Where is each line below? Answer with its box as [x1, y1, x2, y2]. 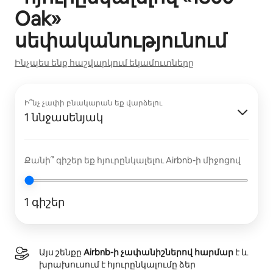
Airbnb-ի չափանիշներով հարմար [83, 247, 233, 258]
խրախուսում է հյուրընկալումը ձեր [39, 259, 196, 270]
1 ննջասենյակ [24, 110, 103, 124]
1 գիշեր [24, 195, 65, 209]
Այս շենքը [39, 247, 83, 258]
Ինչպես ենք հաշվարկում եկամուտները [15, 57, 194, 68]
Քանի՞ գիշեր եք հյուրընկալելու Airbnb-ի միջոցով [24, 155, 241, 166]
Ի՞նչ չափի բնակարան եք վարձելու [24, 98, 162, 108]
